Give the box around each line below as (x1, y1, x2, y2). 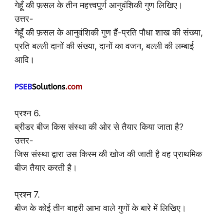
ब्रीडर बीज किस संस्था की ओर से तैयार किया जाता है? (15, 122, 183, 132)
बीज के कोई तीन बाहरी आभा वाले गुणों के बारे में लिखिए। (15, 203, 186, 214)
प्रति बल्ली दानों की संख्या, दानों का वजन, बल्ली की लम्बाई (15, 41, 194, 52)
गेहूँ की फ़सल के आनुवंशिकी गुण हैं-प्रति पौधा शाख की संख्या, (15, 27, 203, 38)
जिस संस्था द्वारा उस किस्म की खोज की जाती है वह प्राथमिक (15, 149, 202, 160)
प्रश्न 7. (15, 189, 40, 200)
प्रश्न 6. (15, 108, 41, 119)
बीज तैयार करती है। (15, 163, 77, 173)
